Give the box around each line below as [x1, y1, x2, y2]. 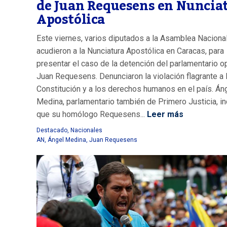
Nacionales [70, 126, 102, 134]
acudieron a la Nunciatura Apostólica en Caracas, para [36, 46, 224, 56]
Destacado [36, 126, 67, 134]
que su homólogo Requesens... [36, 109, 145, 119]
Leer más [145, 109, 183, 119]
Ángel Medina [48, 136, 86, 143]
